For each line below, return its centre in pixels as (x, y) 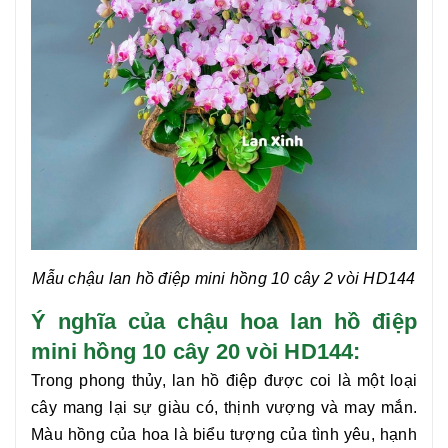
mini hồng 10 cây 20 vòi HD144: (196, 352)
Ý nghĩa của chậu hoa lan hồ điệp (224, 322)
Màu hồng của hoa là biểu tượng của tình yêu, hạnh (224, 435)
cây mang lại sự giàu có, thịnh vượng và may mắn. (224, 408)
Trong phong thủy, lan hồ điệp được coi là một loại (224, 381)
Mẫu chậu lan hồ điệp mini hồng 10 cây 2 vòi (198, 279)
